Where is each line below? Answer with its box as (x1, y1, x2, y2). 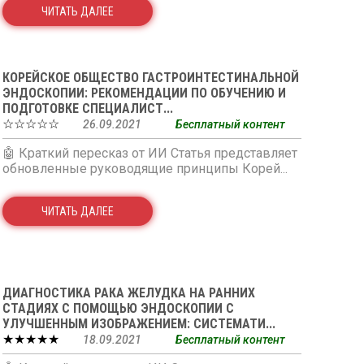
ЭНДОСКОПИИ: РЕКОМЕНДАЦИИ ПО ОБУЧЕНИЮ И (2, 85, 286, 101)
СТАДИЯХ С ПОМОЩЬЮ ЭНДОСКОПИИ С (2, 301, 234, 316)
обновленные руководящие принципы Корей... (2, 161, 288, 176)
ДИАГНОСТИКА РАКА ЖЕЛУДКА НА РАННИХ (2, 285, 255, 301)
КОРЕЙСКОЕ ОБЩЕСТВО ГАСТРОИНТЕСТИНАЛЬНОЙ (2, 70, 299, 85)
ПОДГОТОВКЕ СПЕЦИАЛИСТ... (2, 101, 173, 116)
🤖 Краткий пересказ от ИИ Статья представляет (2, 145, 297, 161)
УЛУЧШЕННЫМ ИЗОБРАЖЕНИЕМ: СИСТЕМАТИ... (2, 316, 275, 331)
